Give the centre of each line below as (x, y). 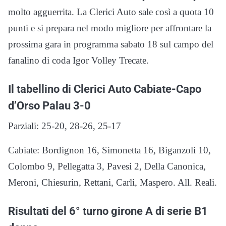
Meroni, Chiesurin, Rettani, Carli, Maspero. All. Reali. (112, 183)
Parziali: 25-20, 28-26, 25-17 (65, 126)
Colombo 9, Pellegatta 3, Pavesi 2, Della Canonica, (107, 166)
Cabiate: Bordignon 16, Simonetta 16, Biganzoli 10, (109, 150)
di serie (175, 211)
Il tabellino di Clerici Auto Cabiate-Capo (105, 89)
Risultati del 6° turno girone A (82, 211)
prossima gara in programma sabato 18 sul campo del (111, 44)
